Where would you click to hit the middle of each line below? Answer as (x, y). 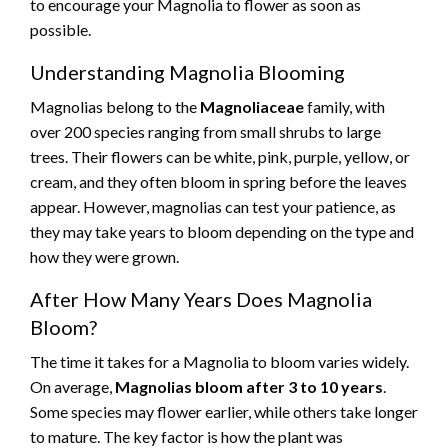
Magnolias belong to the (115, 107)
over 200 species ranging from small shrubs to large (205, 132)
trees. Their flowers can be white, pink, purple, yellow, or (220, 157)
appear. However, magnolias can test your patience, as (213, 207)
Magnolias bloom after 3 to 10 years (249, 387)
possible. (60, 30)
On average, (72, 387)
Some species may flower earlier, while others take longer (224, 412)
